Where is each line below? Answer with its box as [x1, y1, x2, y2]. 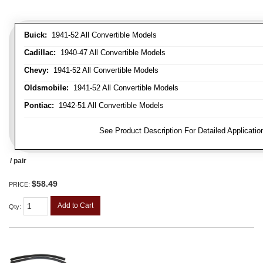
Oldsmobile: [24, 83, 69, 92]
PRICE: [9, 180, 32, 188]
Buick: [24, 30, 47, 39]
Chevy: [24, 65, 49, 75]
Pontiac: [24, 100, 54, 110]
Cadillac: [24, 48, 56, 57]
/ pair [10, 156, 26, 165]
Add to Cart [58, 201, 93, 210]
